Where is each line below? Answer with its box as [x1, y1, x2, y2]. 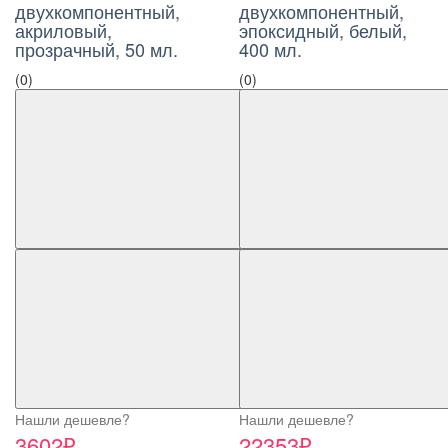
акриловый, [15, 17, 112, 43]
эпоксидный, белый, [239, 17, 407, 43]
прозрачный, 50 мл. [15, 36, 178, 62]
